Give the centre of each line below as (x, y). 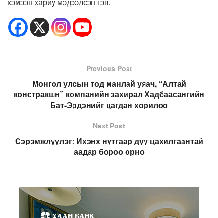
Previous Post (109, 68)
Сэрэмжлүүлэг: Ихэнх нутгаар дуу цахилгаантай (109, 141)
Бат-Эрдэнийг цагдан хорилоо (109, 105)
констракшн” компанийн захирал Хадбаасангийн (109, 94)
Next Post (109, 125)
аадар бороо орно (109, 151)
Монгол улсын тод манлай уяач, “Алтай (109, 83)
